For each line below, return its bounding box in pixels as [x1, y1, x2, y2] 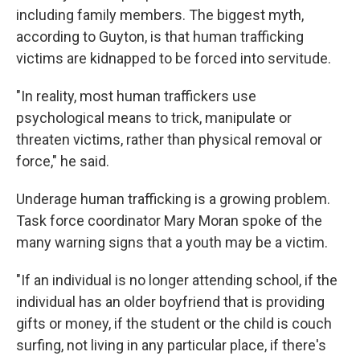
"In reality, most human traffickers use [16, 87, 256, 104]
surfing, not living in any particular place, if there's [16, 336, 326, 354]
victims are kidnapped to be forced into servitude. [16, 49, 331, 67]
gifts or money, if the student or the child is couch [16, 314, 332, 332]
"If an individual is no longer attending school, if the [16, 271, 337, 288]
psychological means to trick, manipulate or [16, 108, 292, 126]
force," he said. [16, 152, 109, 170]
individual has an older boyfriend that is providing [16, 292, 325, 310]
